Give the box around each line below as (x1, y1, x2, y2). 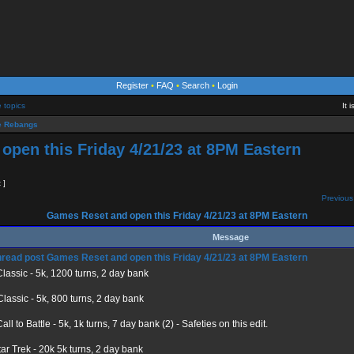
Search (182, 81, 209, 90)
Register (116, 81, 149, 90)
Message (212, 232, 249, 242)
